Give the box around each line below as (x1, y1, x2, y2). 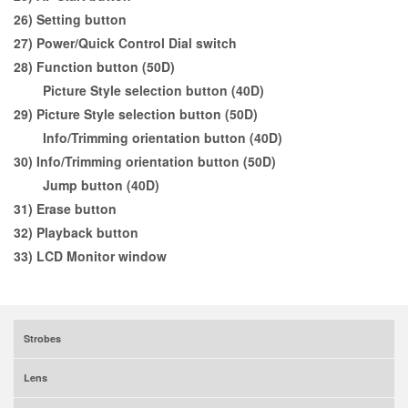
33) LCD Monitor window (14, 246, 167, 265)
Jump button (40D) (14, 175, 159, 194)
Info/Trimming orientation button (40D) (14, 127, 282, 147)
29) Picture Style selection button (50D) (14, 104, 258, 123)
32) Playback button (14, 222, 138, 241)
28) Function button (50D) (14, 56, 175, 76)
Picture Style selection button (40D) (14, 80, 264, 99)
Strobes (24, 331, 61, 346)
